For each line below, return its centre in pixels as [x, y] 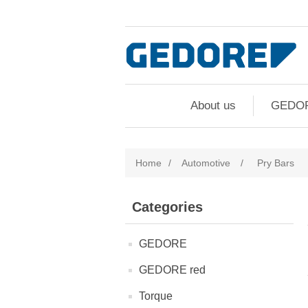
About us [213, 106]
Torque [156, 296]
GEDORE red [172, 270]
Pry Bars [276, 163]
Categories [167, 207]
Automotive [206, 163]
